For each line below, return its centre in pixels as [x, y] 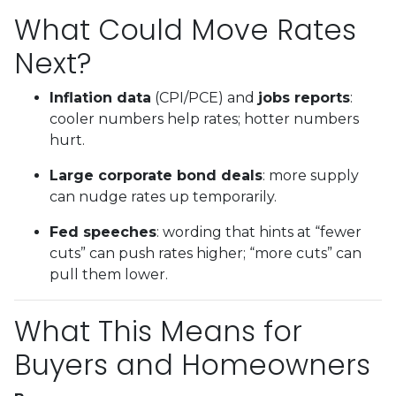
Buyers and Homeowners [192, 364]
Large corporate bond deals [156, 175]
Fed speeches [103, 232]
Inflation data [100, 97]
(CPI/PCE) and [205, 97]
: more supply [311, 175]
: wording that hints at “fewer [259, 232]
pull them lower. [109, 274]
